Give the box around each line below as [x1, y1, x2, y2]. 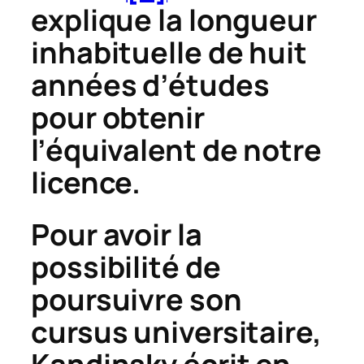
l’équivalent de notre [31, 129, 322, 170]
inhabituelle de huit [31, 32, 307, 72]
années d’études [31, 64, 270, 105]
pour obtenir [31, 97, 205, 137]
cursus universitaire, [31, 311, 322, 352]
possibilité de [31, 246, 221, 287]
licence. [31, 162, 141, 202]
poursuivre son [31, 279, 242, 319]
